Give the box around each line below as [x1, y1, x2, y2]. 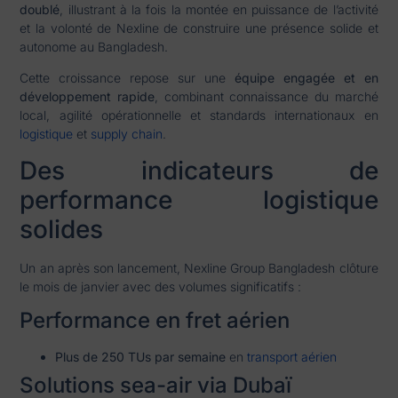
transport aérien [247, 348, 338, 364]
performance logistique [20, 184, 378, 215]
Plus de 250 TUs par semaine [55, 348, 227, 364]
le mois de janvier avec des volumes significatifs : [20, 278, 302, 294]
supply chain [91, 126, 163, 142]
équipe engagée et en [234, 70, 378, 86]
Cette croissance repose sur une [20, 70, 235, 86]
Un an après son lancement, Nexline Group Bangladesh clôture [20, 259, 378, 275]
